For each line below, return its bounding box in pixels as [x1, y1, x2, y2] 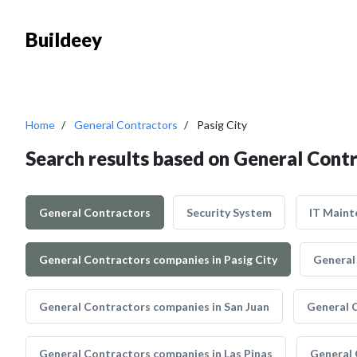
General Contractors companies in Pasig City [39, 253, 277, 266]
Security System [186, 206, 272, 219]
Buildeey [25, 28, 102, 51]
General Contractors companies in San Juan [39, 300, 269, 313]
